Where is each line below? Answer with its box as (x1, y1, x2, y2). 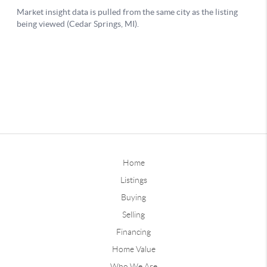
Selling (122, 209, 145, 219)
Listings (120, 175, 147, 185)
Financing (116, 226, 151, 237)
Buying (121, 192, 146, 202)
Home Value (111, 244, 156, 254)
